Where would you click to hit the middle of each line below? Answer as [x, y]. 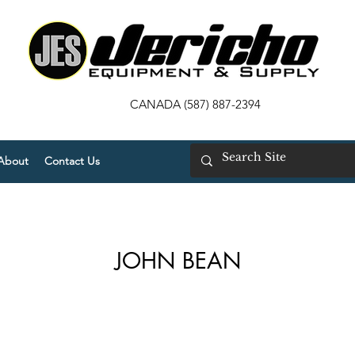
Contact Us [72, 161]
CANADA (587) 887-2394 [196, 104]
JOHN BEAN [177, 261]
